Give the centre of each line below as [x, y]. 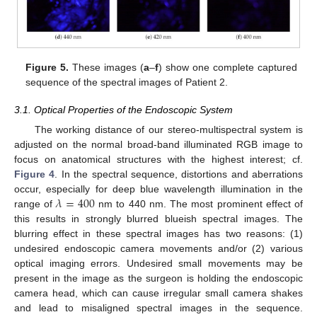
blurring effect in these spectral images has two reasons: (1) [158, 233]
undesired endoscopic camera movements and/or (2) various [158, 248]
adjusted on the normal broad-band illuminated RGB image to [158, 144]
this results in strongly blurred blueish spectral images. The [158, 218]
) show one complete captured [228, 68]
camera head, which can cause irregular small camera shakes [158, 293]
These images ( [106, 68]
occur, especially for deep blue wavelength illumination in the [158, 189]
